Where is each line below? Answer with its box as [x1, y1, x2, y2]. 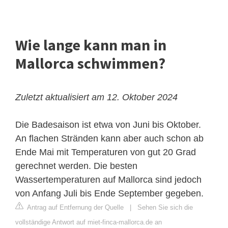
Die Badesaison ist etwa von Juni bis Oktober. [15, 120, 201, 130]
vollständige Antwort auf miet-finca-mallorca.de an [15, 218, 162, 226]
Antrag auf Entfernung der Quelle [25, 204, 124, 212]
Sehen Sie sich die [137, 204, 193, 212]
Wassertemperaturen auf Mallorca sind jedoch [15, 175, 202, 185]
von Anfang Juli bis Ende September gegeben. [15, 188, 204, 199]
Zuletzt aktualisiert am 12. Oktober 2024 [15, 92, 178, 103]
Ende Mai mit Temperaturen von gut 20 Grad [15, 147, 196, 158]
